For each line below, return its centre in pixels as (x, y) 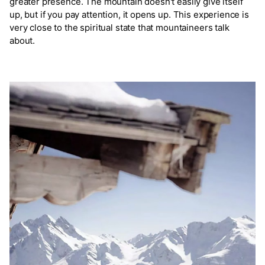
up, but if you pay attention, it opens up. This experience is (129, 15)
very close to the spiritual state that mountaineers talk (119, 28)
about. (22, 41)
